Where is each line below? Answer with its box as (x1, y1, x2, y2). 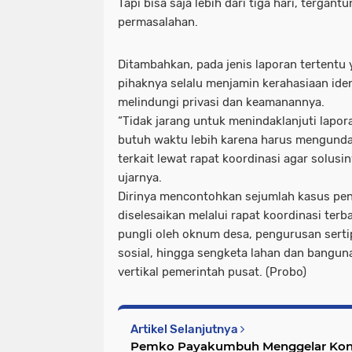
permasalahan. (118, 14, 198, 29)
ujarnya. (118, 170, 162, 185)
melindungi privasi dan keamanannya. (118, 94, 324, 109)
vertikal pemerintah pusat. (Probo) (118, 264, 306, 279)
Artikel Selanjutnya (130, 321, 240, 336)
